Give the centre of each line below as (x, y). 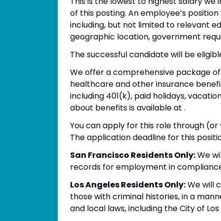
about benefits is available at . (128, 108)
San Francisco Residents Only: (133, 155)
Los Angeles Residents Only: (128, 185)
